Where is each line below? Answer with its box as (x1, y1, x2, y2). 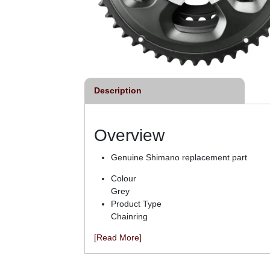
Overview (94, 126, 165, 145)
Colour (111, 174, 136, 184)
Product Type (111, 199, 162, 209)
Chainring (111, 212, 148, 222)
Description (94, 86, 142, 96)
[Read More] (94, 233, 142, 243)
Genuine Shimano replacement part (111, 152, 247, 163)
